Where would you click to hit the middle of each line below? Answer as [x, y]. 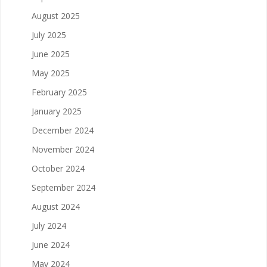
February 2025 [59, 92]
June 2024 [51, 244]
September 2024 [63, 187]
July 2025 [49, 35]
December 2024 [63, 130]
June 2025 [51, 54]
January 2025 [57, 111]
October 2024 [58, 168]
